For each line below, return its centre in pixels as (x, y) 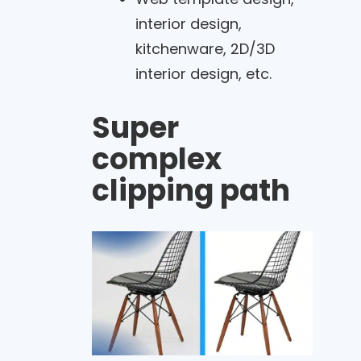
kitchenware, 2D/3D (205, 49)
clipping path (191, 190)
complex (156, 159)
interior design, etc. (203, 74)
